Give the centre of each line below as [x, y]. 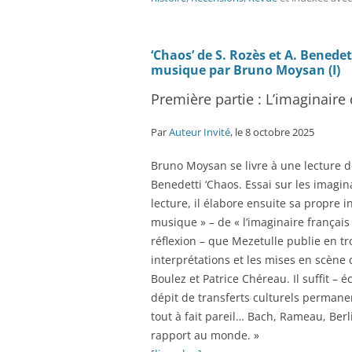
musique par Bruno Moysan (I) [246, 70]
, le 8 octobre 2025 [272, 132]
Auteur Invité [200, 132]
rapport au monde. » [205, 335]
